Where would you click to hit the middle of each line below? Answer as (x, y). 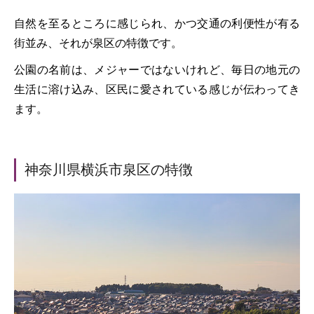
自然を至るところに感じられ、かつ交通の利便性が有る (157, 23)
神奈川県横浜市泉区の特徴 (109, 170)
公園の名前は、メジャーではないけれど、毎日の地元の (157, 70)
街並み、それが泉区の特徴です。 (98, 43)
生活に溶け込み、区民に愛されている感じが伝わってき (157, 89)
